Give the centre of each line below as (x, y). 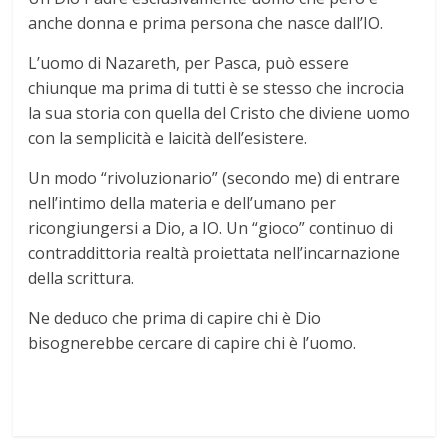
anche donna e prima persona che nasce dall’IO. (206, 23)
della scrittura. (81, 278)
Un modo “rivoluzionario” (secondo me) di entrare (214, 178)
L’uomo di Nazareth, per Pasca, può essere (189, 63)
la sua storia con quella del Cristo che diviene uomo (219, 113)
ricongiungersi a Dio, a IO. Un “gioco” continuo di (211, 228)
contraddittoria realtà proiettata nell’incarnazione (214, 253)
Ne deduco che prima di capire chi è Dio (175, 318)
